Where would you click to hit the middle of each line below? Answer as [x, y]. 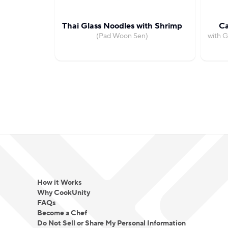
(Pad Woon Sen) [122, 36]
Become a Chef [62, 213]
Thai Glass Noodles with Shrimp [122, 26]
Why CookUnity [63, 193]
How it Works [59, 183]
